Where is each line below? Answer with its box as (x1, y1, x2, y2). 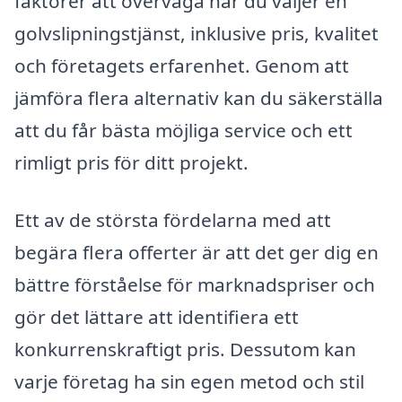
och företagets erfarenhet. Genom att (14, 53, 349, 79)
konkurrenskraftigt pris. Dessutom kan (14, 336, 356, 362)
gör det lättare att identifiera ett (14, 303, 299, 329)
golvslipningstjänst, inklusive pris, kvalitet (14, 21, 379, 47)
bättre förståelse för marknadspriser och (14, 271, 375, 297)
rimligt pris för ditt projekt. (14, 150, 249, 176)
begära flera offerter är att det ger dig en (14, 239, 379, 265)
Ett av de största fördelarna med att (14, 206, 331, 232)
